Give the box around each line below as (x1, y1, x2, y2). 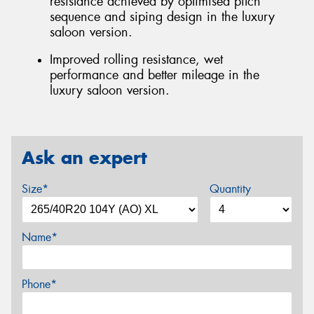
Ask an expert (22, 146, 147, 169)
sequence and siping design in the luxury (50, 8, 275, 25)
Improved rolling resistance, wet (50, 51, 223, 69)
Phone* (22, 276, 57, 292)
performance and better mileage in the (50, 67, 259, 84)
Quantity (209, 181, 251, 196)
